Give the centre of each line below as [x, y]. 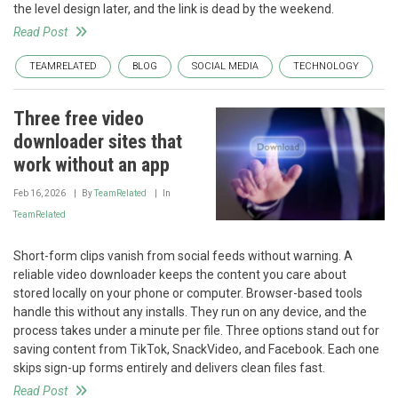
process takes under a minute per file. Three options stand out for [196, 330]
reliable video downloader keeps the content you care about [180, 274]
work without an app [92, 165]
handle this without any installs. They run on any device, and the [190, 311]
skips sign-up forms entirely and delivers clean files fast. [169, 367]
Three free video [79, 119]
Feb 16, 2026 [40, 193]
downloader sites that [98, 142]
